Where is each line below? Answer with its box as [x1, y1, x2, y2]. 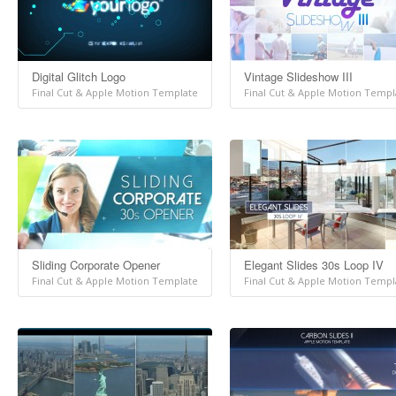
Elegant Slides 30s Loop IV [244, 256, 384, 273]
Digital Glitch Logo [32, 68, 126, 85]
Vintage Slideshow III [244, 68, 353, 85]
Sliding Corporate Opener [32, 256, 160, 273]
